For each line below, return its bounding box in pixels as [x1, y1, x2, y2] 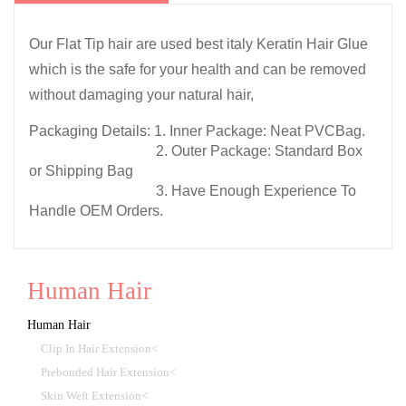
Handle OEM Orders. [29, 202, 163, 218]
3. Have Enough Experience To [29, 182, 356, 198]
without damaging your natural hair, [29, 87, 254, 103]
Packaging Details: [29, 122, 154, 139]
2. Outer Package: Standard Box [156, 142, 362, 159]
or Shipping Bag [29, 162, 137, 179]
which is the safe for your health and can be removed [29, 62, 366, 78]
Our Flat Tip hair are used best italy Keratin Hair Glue [29, 36, 368, 53]
